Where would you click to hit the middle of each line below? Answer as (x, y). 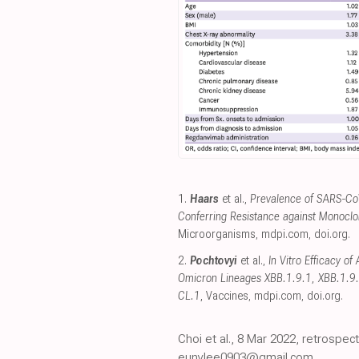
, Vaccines (224, 296)
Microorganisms (217, 234)
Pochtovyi (214, 260)
